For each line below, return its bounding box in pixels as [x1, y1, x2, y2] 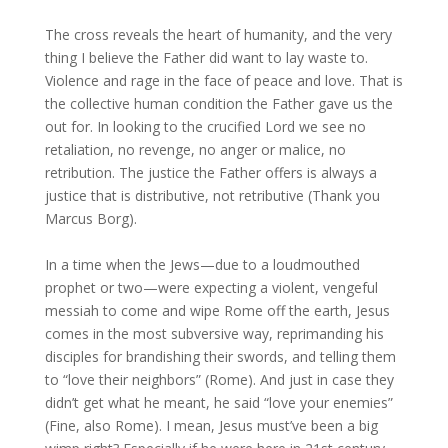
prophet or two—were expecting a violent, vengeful [44, 278, 378, 297]
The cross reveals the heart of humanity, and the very [44, 25, 392, 44]
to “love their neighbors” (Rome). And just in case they [44, 370, 394, 389]
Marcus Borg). [44, 209, 141, 228]
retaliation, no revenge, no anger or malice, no [44, 140, 346, 159]
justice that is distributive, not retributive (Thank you [44, 186, 380, 205]
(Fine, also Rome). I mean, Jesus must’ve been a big [44, 416, 378, 435]
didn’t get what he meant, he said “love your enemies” [44, 393, 393, 412]
